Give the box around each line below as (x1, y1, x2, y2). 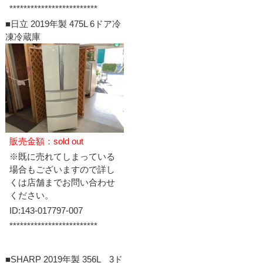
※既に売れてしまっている (9, 151, 115, 161)
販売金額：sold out (9, 136, 83, 146)
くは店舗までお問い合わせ (9, 177, 115, 187)
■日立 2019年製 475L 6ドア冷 (5, 18, 121, 29)
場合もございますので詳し (9, 164, 115, 174)
